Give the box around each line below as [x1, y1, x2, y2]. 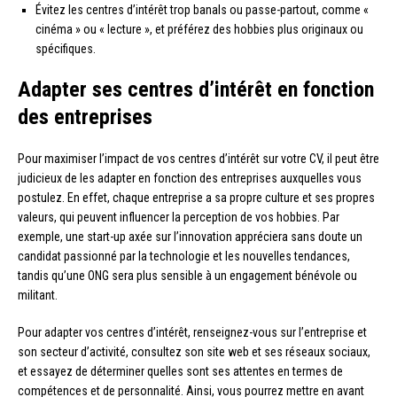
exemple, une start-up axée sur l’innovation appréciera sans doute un [18, 230, 362, 245]
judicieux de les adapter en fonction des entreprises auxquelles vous [18, 171, 362, 186]
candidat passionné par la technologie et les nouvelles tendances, [18, 249, 350, 264]
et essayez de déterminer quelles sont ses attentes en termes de [18, 364, 343, 379]
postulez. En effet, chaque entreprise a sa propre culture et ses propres [18, 191, 375, 206]
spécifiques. [35, 42, 96, 57]
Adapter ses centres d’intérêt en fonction [18, 77, 374, 103]
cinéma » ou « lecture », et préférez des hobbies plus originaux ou [35, 22, 363, 37]
